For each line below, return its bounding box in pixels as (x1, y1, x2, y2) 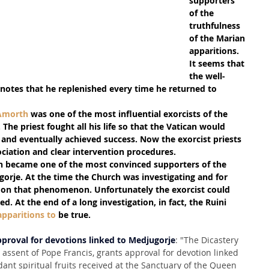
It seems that (189, 58, 247, 69)
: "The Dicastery (175, 234, 241, 246)
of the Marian (189, 32, 247, 44)
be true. (56, 209, 91, 220)
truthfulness (189, 20, 243, 31)
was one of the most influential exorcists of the (28, 108, 230, 119)
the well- (189, 70, 225, 82)
